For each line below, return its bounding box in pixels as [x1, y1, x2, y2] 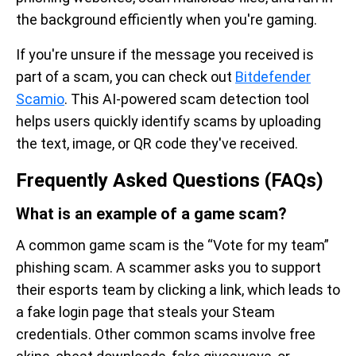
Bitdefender [235, 68, 311, 85]
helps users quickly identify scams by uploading [16, 113, 321, 130]
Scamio [16, 91, 64, 107]
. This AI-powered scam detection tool [64, 91, 309, 107]
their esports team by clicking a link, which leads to [16, 281, 340, 298]
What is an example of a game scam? [16, 204, 287, 223]
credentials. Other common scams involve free [16, 326, 315, 342]
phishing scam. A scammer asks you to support [16, 259, 321, 276]
